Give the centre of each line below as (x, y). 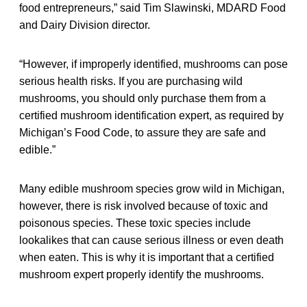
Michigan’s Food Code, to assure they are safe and (143, 132)
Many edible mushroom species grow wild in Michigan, (152, 188)
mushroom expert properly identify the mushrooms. (142, 274)
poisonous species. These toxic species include (135, 223)
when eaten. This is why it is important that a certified (147, 257)
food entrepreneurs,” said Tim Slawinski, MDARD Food (152, 8)
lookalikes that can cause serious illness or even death (151, 240)
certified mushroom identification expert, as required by (151, 115)
